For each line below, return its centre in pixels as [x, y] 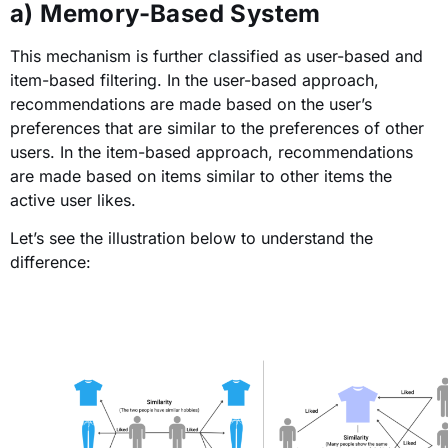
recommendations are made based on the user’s [191, 103]
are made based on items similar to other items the [201, 175]
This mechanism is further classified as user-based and [216, 55]
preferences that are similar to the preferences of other [217, 127]
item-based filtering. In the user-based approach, [194, 79]
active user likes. [73, 199]
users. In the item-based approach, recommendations [211, 151]
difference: [50, 261]
